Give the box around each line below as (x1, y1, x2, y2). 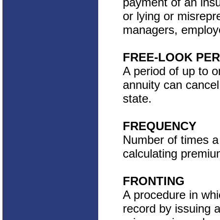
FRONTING (123, 174, 185, 188)
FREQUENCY (123, 119, 196, 133)
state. (123, 92, 152, 105)
